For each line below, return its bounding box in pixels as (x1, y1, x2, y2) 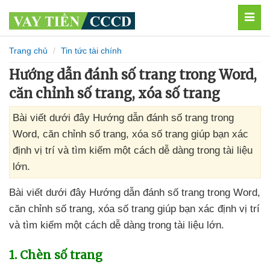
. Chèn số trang (14, 248, 102, 262)
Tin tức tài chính (61, 46, 122, 55)
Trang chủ (9, 46, 48, 55)
